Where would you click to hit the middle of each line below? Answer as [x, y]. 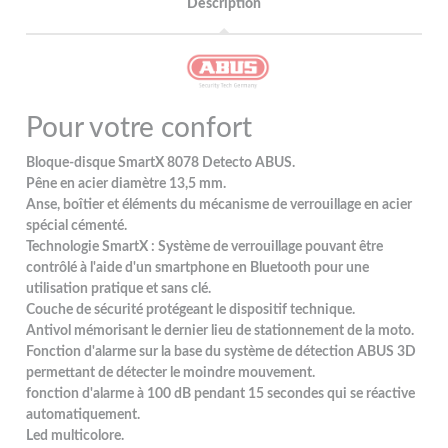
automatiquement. [83, 414]
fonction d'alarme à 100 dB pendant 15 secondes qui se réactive [221, 393]
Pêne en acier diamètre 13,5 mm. [126, 183]
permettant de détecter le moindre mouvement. [171, 372]
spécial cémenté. [77, 225]
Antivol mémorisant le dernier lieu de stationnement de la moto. [220, 330]
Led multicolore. [75, 435]
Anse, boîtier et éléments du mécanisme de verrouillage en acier [219, 204]
